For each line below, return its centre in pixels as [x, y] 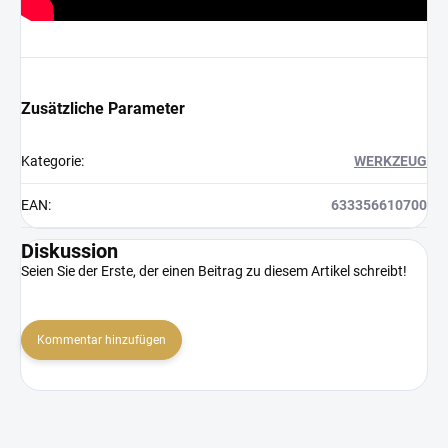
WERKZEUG [390, 160]
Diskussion [69, 250]
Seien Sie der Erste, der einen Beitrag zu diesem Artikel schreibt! [214, 270]
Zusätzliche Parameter [103, 108]
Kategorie [51, 160]
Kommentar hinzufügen [101, 339]
